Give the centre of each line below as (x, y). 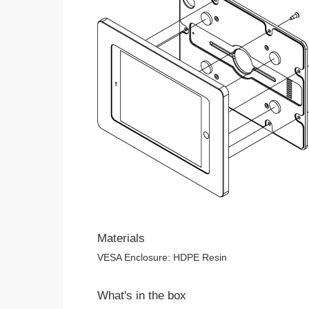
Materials (121, 238)
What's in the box (141, 296)
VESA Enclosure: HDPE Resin (162, 257)
